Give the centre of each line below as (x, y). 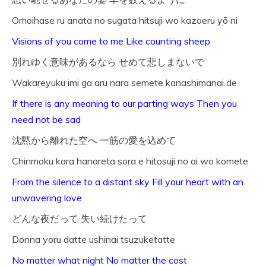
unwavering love (47, 198)
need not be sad (46, 120)
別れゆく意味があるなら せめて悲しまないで (108, 62)
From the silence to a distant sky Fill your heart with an (128, 182)
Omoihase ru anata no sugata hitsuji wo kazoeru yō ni (125, 20)
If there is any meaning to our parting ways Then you (124, 104)
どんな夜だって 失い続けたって (80, 219)
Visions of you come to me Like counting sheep (111, 41)
